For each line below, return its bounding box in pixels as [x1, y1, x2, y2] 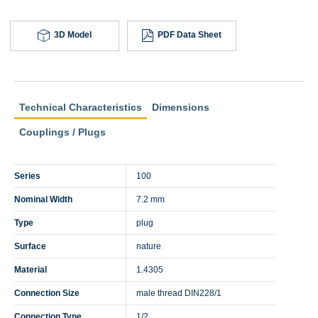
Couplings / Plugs [19, 126, 106, 138]
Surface [14, 240, 46, 251]
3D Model [53, 29, 92, 40]
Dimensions [152, 102, 209, 113]
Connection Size [14, 287, 79, 298]
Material [14, 263, 47, 275]
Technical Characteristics [19, 102, 142, 113]
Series [14, 170, 40, 181]
